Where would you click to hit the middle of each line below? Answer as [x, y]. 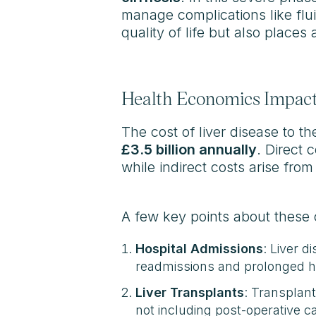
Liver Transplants [190, 292]
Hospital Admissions [199, 249]
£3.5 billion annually [189, 150]
